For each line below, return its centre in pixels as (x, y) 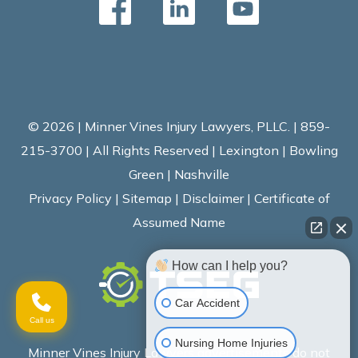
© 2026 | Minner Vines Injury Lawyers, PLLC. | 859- (179, 126)
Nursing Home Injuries (231, 342)
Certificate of (292, 198)
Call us (42, 320)
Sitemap (147, 198)
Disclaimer (213, 198)
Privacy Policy (70, 198)
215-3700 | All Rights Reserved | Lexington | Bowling (179, 150)
